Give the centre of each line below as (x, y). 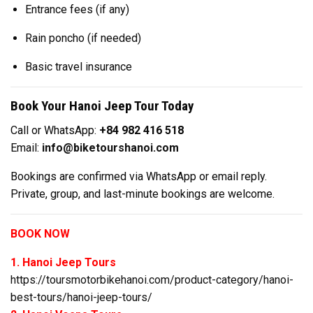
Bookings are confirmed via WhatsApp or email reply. (139, 176)
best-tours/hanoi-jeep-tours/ (81, 297)
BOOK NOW (40, 233)
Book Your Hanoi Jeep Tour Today (102, 106)
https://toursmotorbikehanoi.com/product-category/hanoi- (152, 279)
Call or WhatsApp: (55, 130)
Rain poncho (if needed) (83, 38)
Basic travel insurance (78, 67)
